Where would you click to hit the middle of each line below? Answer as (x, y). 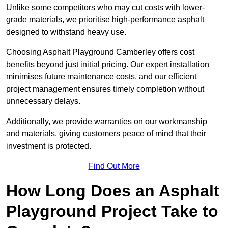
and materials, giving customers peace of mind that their (106, 134)
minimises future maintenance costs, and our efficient (101, 77)
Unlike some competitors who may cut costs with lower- (105, 8)
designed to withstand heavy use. (66, 32)
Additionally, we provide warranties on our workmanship (107, 122)
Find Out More (114, 166)
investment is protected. (49, 146)
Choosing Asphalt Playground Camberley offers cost (100, 52)
